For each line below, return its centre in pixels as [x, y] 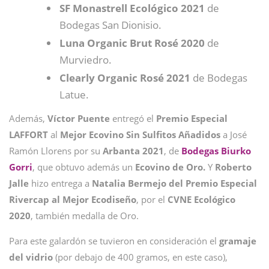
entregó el [132, 118]
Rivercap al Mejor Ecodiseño [73, 199]
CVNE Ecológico [201, 199]
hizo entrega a [62, 183]
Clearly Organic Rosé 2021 [125, 78]
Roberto [233, 167]
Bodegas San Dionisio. [110, 25]
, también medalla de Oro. [85, 216]
